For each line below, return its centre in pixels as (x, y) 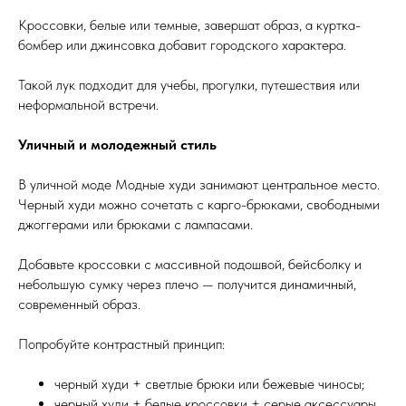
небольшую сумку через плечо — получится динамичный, (187, 285)
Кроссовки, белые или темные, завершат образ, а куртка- (189, 25)
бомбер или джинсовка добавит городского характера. (182, 45)
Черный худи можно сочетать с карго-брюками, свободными (199, 205)
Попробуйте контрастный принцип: (121, 344)
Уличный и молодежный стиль (117, 145)
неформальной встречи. (88, 105)
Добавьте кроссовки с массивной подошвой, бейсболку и (190, 265)
